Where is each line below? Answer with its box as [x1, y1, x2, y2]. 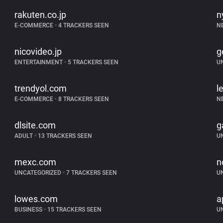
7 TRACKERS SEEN [65, 169, 117, 176]
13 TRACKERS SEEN [36, 132, 93, 139]
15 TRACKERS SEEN [46, 206, 102, 213]
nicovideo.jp [14, 46, 62, 57]
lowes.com [14, 194, 58, 204]
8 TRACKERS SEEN [57, 96, 110, 103]
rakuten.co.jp [14, 9, 67, 20]
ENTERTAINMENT [14, 59, 65, 66]
